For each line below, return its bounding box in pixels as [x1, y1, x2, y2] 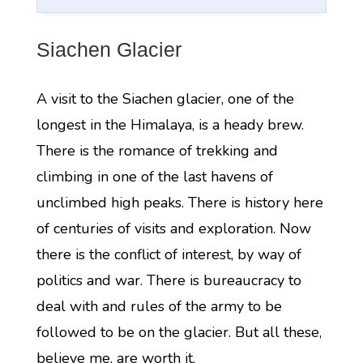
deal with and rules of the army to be [36, 297, 282, 316]
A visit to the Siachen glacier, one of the [36, 89, 294, 109]
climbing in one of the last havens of [36, 167, 273, 186]
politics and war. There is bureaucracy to [36, 271, 301, 290]
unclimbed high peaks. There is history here [36, 193, 323, 212]
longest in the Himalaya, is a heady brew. [36, 115, 304, 135]
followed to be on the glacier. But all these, [36, 322, 322, 342]
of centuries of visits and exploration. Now [36, 219, 311, 238]
